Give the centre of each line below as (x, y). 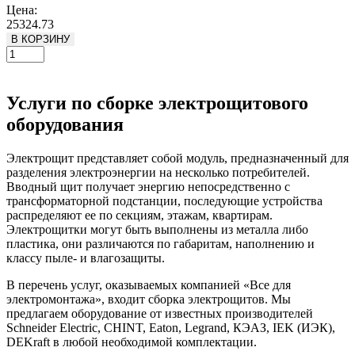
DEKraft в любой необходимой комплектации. (132, 342)
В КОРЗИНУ (40, 40)
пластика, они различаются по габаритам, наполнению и (160, 243)
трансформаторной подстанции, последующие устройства (164, 200)
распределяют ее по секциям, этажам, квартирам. (139, 215)
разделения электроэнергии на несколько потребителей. (158, 172)
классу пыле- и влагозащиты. (86, 258)
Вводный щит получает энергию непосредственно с (148, 186)
